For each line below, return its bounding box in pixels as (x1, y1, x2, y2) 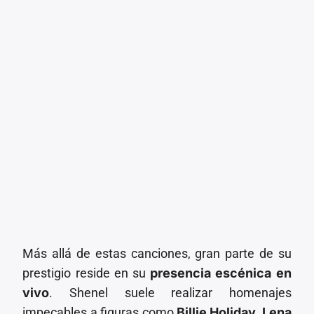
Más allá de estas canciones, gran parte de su (22, 245, 292, 261)
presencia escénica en (150, 265, 292, 280)
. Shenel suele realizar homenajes (49, 285, 292, 300)
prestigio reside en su (22, 265, 151, 280)
